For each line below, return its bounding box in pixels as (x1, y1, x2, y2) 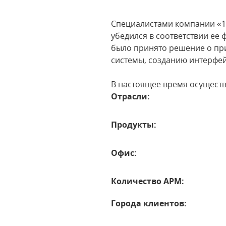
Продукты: (111, 119, 157, 130)
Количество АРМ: (111, 176, 185, 187)
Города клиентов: (111, 198, 187, 209)
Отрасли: (111, 91, 150, 102)
